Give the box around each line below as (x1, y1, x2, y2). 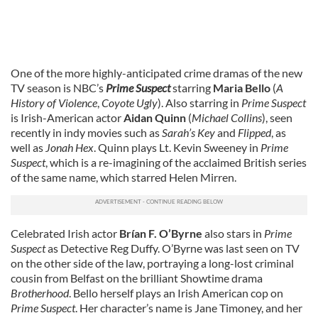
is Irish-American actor (11, 111, 124, 124)
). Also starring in (158, 96, 241, 109)
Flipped (238, 126, 271, 139)
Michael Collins (192, 111, 262, 124)
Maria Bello (213, 81, 270, 94)
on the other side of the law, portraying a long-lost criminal (11, 256, 294, 270)
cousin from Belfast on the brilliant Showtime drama (11, 271, 263, 285)
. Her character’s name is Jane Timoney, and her (75, 301, 302, 314)
